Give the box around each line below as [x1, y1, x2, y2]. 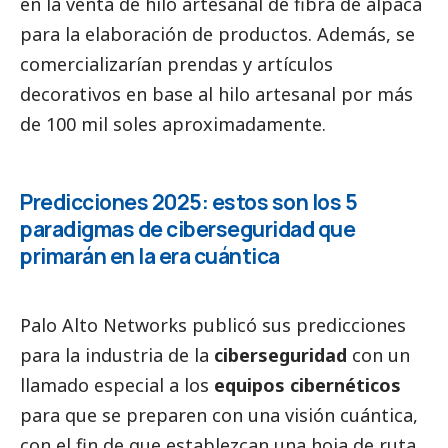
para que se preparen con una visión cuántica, [20, 402, 418, 427]
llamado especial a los [20, 372, 214, 397]
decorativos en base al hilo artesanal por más [20, 81, 413, 106]
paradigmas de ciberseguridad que [20, 214, 355, 243]
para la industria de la [20, 342, 214, 367]
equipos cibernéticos [214, 372, 401, 397]
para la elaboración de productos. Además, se [20, 21, 415, 46]
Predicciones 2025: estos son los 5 [20, 187, 357, 216]
